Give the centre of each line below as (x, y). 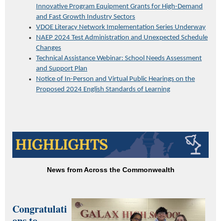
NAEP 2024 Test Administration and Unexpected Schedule (122, 37)
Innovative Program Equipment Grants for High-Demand (119, 6)
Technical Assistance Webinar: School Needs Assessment (119, 58)
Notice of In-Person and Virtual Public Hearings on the (115, 79)
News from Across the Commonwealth (110, 170)
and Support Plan (62, 69)
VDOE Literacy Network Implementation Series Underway (121, 27)
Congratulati (40, 209)
